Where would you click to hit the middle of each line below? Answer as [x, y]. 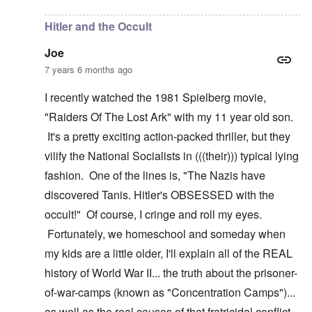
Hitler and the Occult [98, 26]
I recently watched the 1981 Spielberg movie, [155, 97]
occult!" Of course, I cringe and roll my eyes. [153, 214]
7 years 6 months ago [88, 70]
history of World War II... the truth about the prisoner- [171, 273]
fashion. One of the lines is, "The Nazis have [155, 175]
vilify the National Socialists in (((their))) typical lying [172, 156]
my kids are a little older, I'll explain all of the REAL [169, 253]
